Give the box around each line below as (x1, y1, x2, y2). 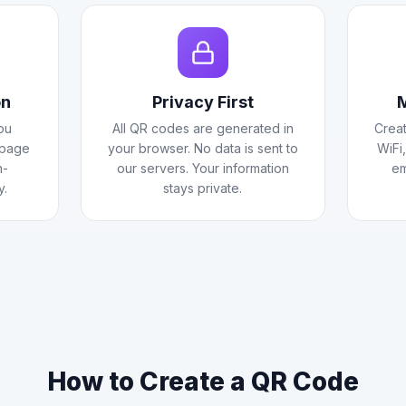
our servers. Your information (116, 160, 289, 176)
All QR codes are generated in (111, 121, 294, 136)
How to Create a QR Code (47, 366, 359, 397)
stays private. (163, 180, 243, 196)
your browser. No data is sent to (107, 140, 298, 156)
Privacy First (151, 92, 254, 111)
